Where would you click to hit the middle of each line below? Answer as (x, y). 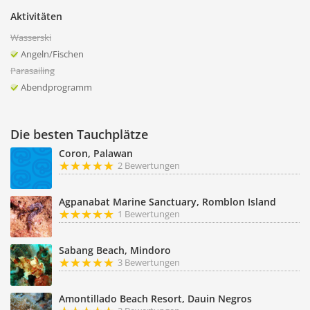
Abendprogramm (56, 87)
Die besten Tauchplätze (79, 134)
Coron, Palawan (96, 153)
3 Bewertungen (149, 262)
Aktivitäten (36, 16)
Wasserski (31, 37)
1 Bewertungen (149, 214)
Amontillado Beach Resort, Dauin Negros (155, 299)
